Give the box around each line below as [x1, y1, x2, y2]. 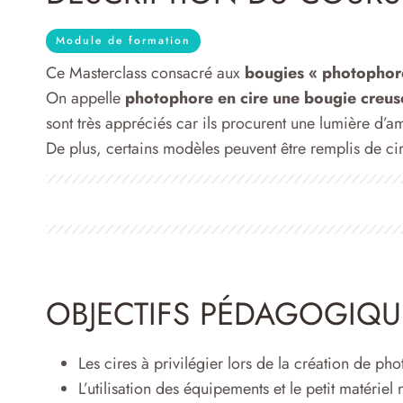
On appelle [46, 85, 125, 110]
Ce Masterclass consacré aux [46, 60, 245, 85]
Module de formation [56, 32, 191, 49]
